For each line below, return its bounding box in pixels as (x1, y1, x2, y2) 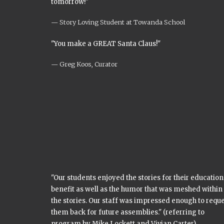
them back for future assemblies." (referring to (51, 208, 204, 216)
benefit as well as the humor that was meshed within (51, 185, 222, 193)
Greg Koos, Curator (59, 60, 117, 68)
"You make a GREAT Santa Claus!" (51, 39, 160, 48)
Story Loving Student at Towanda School (59, 18, 185, 26)
